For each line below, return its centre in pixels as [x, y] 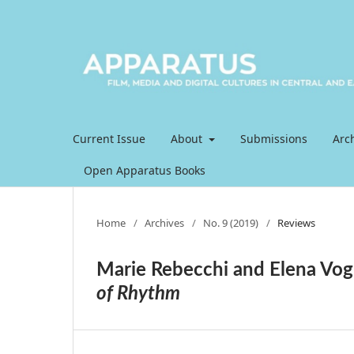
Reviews [296, 222]
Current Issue [109, 138]
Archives [164, 222]
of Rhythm [138, 294]
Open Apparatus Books [145, 170]
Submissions [273, 138]
